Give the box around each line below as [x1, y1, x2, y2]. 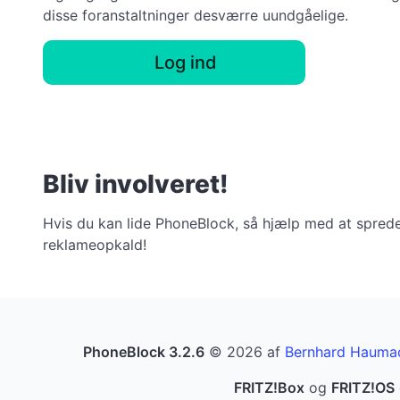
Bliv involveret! [43, 169, 229, 199]
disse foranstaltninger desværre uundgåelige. [43, 6, 348, 24]
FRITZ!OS [330, 378, 395, 396]
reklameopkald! [43, 235, 146, 254]
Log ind [154, 52, 217, 73]
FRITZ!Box [233, 378, 304, 396]
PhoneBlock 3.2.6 [83, 342, 204, 361]
